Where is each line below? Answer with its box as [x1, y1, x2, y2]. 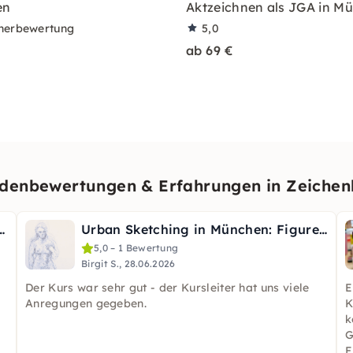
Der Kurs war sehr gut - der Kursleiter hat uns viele [25, 281, 310, 295]
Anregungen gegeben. [25, 296, 147, 310]
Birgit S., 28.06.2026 [81, 258, 176, 269]
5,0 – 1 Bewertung [94, 242, 179, 254]
